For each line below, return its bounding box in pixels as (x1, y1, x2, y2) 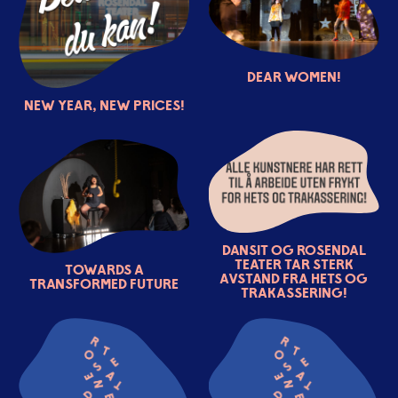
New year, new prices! (23, 95, 185, 114)
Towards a (64, 260, 144, 279)
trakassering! (240, 283, 347, 301)
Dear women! (246, 67, 341, 85)
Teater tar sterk (234, 254, 354, 273)
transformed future (29, 275, 179, 293)
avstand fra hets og (219, 268, 369, 287)
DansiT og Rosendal (221, 240, 366, 259)
